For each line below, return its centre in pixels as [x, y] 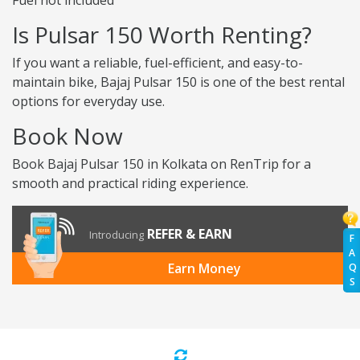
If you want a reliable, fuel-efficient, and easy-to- [157, 63]
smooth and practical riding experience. [130, 184]
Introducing [117, 235]
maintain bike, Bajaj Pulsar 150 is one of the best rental [178, 82]
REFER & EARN [190, 234]
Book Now [67, 136]
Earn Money [204, 269]
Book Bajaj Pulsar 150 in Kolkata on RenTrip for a [162, 164]
